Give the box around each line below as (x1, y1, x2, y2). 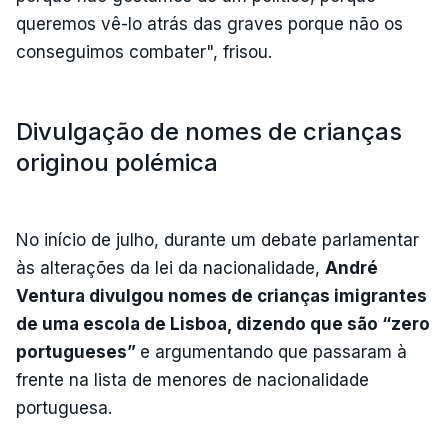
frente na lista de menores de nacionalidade (16, 369, 369, 390)
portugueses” (16, 341, 140, 362)
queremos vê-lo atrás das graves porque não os (16, 13, 403, 34)
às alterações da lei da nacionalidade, (16, 257, 325, 278)
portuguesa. (16, 397, 112, 418)
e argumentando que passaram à (140, 341, 407, 362)
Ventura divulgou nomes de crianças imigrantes (16, 285, 427, 306)
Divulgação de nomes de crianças (16, 116, 402, 146)
